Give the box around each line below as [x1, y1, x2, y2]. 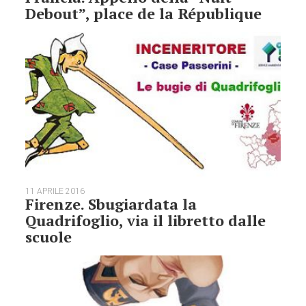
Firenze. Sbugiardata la [25, 193, 197, 214]
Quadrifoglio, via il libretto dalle [25, 210, 266, 230]
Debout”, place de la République [25, 3, 262, 24]
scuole [25, 226, 72, 247]
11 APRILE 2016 [25, 186, 85, 196]
